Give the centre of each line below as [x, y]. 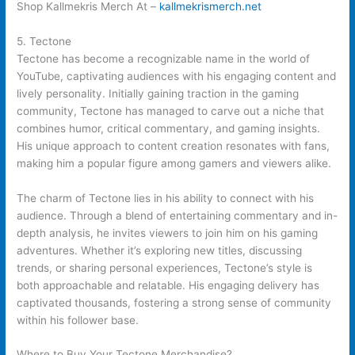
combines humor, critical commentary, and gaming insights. [169, 128]
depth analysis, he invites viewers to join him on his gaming [168, 233]
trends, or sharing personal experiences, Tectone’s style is [165, 267]
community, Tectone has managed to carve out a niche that [171, 111]
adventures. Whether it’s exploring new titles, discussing [160, 250]
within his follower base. [78, 320]
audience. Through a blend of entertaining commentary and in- [177, 215]
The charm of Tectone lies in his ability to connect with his [166, 198]
